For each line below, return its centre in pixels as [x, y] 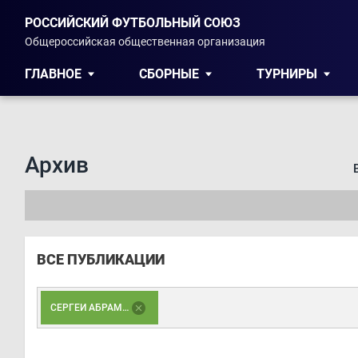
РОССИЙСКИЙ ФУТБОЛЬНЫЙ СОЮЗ [133, 23]
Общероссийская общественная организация [145, 42]
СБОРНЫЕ [169, 74]
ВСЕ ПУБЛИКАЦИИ [101, 259]
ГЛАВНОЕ [53, 74]
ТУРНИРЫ [287, 74]
